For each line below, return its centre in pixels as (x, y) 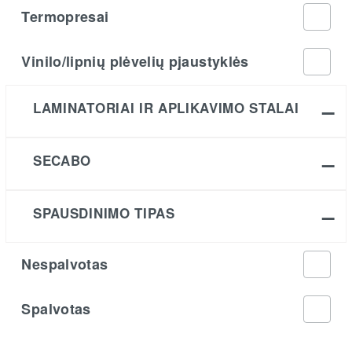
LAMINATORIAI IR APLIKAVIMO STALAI (166, 108)
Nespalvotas (65, 264)
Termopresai (65, 16)
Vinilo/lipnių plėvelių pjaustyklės (135, 61)
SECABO (62, 161)
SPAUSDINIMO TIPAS (104, 213)
